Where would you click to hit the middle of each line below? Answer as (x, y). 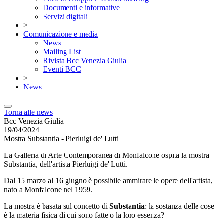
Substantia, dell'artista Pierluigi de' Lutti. (66, 164)
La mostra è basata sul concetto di (57, 206)
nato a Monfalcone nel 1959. (48, 189)
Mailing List (62, 52)
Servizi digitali (65, 16)
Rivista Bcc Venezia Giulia (85, 60)
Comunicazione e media (61, 34)
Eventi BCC (62, 69)
